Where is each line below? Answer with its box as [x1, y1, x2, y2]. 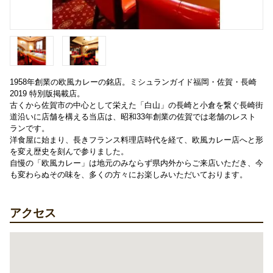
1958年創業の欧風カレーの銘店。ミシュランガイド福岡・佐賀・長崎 [10, 77, 257, 87]
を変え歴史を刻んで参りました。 [10, 146, 129, 156]
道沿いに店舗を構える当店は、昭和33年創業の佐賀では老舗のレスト [10, 112, 256, 121]
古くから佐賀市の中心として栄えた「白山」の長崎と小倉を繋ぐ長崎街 [10, 100, 263, 110]
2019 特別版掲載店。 [10, 88, 85, 98]
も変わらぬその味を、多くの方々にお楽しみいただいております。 [10, 169, 247, 179]
